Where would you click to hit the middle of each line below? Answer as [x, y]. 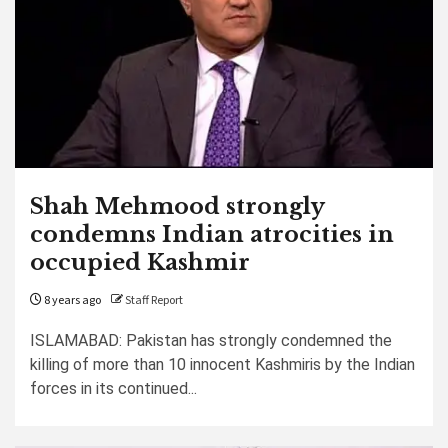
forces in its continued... [113, 388]
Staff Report [154, 300]
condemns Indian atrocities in [212, 234]
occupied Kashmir [140, 262]
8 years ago [71, 300]
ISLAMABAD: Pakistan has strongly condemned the [211, 340]
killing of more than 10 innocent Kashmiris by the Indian [222, 364]
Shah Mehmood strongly [177, 206]
